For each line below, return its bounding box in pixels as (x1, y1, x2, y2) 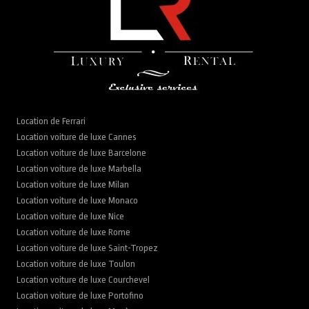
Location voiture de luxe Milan (17, 179, 130, 190)
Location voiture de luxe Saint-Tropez (17, 243, 159, 254)
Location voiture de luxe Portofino (17, 290, 144, 301)
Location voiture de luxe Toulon (17, 259, 136, 270)
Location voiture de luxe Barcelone (17, 148, 147, 159)
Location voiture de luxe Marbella (17, 163, 142, 175)
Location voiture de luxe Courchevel (17, 275, 150, 286)
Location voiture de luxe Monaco (17, 195, 139, 206)
